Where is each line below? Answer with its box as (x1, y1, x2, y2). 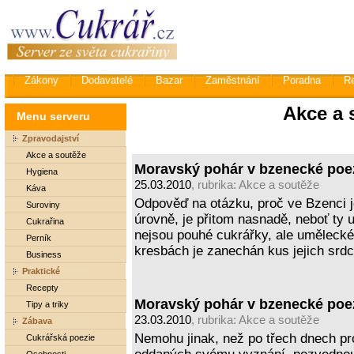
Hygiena (25, 167, 58, 176)
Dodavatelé (81, 74, 133, 86)
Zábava (21, 316, 52, 326)
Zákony (24, 74, 58, 86)
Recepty (25, 283, 58, 292)
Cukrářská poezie (25, 333, 95, 342)
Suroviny (25, 200, 60, 209)
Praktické (21, 266, 60, 276)
